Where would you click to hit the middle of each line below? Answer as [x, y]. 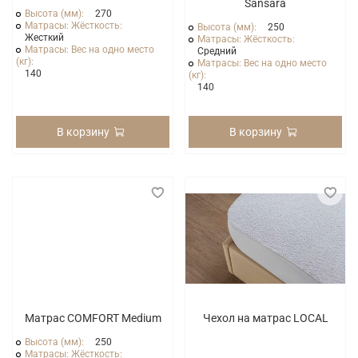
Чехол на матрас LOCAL [265, 318]
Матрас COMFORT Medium [93, 318]
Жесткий [45, 37]
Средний [217, 51]
